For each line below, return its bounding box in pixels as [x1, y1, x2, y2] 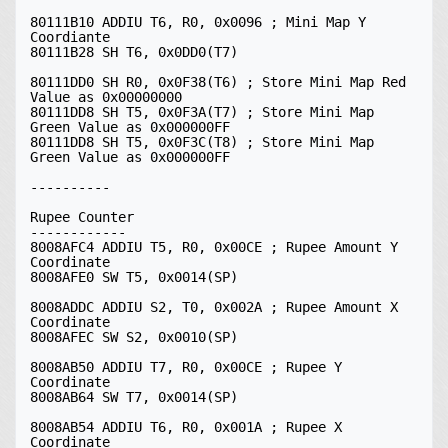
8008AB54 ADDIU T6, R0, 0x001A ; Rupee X [30, 419, 342, 435]
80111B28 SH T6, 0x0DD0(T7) [30, 44, 238, 60]
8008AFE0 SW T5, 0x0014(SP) [30, 269, 238, 285]
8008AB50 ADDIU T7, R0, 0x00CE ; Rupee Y [30, 359, 342, 375]
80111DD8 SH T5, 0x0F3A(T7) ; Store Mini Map [30, 104, 374, 120]
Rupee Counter [30, 209, 134, 225]
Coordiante [30, 29, 110, 45]
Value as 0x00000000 [30, 89, 182, 105]
